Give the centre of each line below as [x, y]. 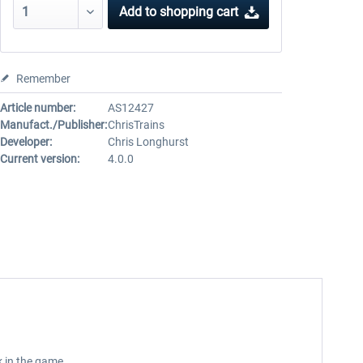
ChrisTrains [136, 125]
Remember [43, 79]
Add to [138, 12]
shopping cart [199, 12]
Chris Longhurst [148, 142]
